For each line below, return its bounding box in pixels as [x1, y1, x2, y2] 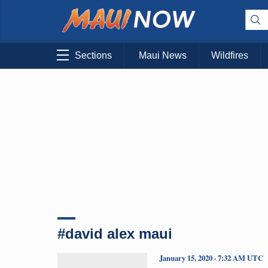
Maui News [139, 50, 187, 61]
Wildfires [211, 50, 248, 61]
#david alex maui [57, 225, 172, 242]
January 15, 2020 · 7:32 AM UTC [159, 252, 263, 263]
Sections [75, 50, 112, 61]
